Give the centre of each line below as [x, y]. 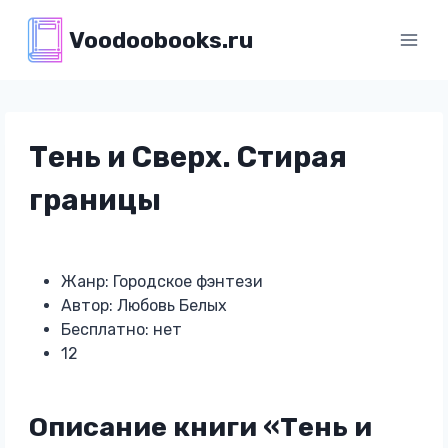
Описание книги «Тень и [200, 426]
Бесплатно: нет [121, 329]
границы [94, 200]
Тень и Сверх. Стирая [187, 157]
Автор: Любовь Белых [143, 305]
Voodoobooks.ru [160, 39]
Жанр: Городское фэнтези [161, 281]
